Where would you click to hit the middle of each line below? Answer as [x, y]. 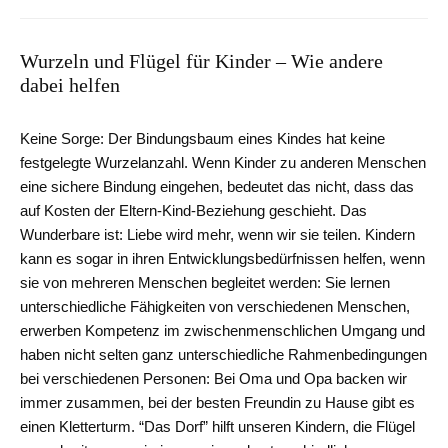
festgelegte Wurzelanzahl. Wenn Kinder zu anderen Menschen [223, 163]
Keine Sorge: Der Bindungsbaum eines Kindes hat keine [202, 139]
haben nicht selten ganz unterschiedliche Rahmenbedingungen [223, 355]
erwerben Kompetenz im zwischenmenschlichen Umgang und [222, 331]
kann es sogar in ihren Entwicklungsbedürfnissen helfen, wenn [222, 259]
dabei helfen [70, 85]
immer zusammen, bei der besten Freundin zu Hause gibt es [217, 403]
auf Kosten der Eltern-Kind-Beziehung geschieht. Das [193, 211]
